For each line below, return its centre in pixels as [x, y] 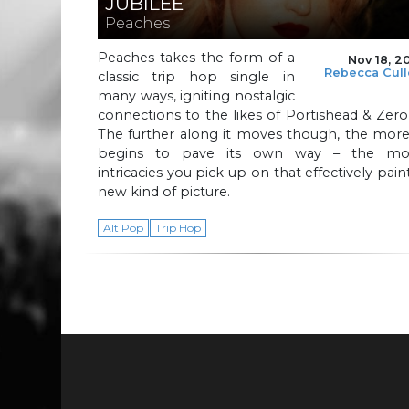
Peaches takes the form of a [196, 57]
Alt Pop [123, 227]
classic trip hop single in [196, 76]
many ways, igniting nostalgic [196, 95]
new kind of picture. [164, 191]
